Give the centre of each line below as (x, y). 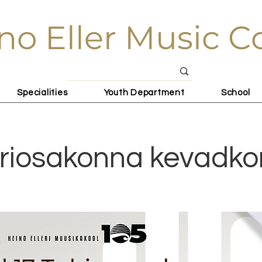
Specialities (42, 92)
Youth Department (144, 92)
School (235, 92)
